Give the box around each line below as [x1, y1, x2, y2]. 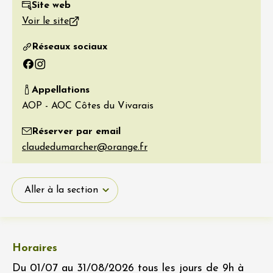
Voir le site [22, 16, 69, 27]
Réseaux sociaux [32, 42, 107, 52]
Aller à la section [24, 185, 98, 196]
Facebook [21, 64, 63, 74]
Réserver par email [32, 127, 121, 137]
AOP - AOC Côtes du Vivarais [22, 101, 154, 112]
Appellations [32, 85, 90, 96]
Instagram [34, 64, 79, 74]
